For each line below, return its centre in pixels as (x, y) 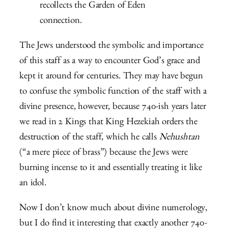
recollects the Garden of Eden (93, 7)
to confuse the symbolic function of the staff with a (113, 93)
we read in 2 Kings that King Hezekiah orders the (108, 123)
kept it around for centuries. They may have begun (111, 77)
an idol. (34, 184)
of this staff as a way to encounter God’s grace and (110, 62)
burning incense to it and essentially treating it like (111, 169)
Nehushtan (179, 138)
